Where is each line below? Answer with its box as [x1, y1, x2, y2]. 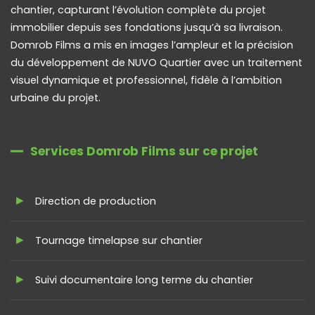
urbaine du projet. [11, 90, 101, 105]
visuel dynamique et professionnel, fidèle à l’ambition [11, 72, 282, 87]
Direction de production [35, 193, 156, 208]
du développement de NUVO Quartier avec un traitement [11, 55, 302, 70]
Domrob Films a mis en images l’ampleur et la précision [11, 37, 293, 52]
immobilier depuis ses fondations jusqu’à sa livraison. [11, 20, 283, 34]
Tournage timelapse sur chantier [35, 233, 202, 247]
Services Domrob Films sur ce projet [30, 142, 258, 160]
